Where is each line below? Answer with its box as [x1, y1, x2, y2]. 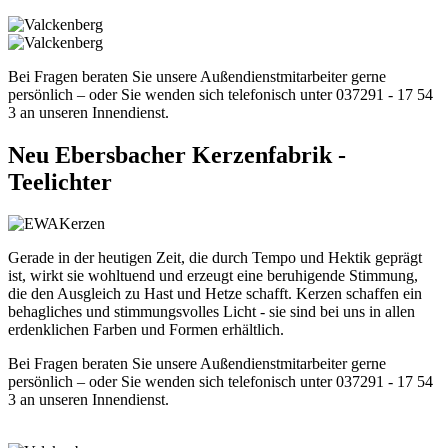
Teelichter [8, 168, 112, 195]
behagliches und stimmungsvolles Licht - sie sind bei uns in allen [8, 303, 415, 321]
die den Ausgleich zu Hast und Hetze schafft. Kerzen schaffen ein [8, 285, 422, 303]
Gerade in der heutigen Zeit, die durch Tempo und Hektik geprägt [8, 249, 422, 267]
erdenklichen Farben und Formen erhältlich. [8, 321, 284, 339]
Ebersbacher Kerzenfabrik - [49, 141, 346, 168]
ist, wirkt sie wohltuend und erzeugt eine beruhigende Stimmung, [8, 267, 418, 285]
